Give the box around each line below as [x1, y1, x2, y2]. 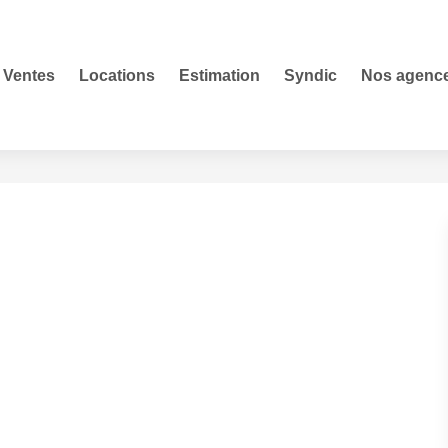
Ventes [3, 66, 55, 84]
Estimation [179, 66, 260, 84]
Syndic [284, 66, 337, 84]
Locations [79, 66, 155, 84]
